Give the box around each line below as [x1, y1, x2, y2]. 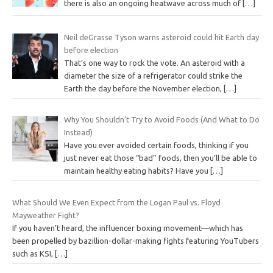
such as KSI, [12, 249, 55, 258]
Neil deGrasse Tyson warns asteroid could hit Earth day [63, 32, 259, 41]
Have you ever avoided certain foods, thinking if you [63, 141, 249, 150]
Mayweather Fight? [12, 210, 79, 219]
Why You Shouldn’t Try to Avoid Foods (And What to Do [63, 115, 260, 124]
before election [63, 45, 118, 54]
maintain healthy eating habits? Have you [63, 166, 210, 175]
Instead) [63, 128, 93, 137]
